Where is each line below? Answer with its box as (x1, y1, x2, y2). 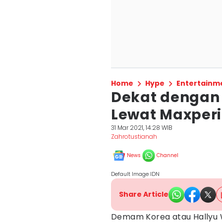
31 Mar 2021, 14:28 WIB (111, 123, 172, 132)
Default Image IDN (111, 170, 160, 178)
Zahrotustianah (111, 132, 157, 141)
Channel (157, 152, 178, 159)
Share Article (119, 189, 168, 199)
